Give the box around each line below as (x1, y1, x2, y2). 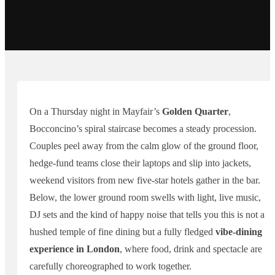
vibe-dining (215, 227, 262, 238)
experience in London (29, 244, 120, 255)
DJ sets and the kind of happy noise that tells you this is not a (29, 209, 265, 220)
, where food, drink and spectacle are (120, 244, 262, 255)
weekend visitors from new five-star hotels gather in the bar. (29, 175, 260, 186)
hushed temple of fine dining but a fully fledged (29, 227, 215, 238)
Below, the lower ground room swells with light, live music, (29, 192, 261, 203)
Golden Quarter (162, 106, 228, 117)
